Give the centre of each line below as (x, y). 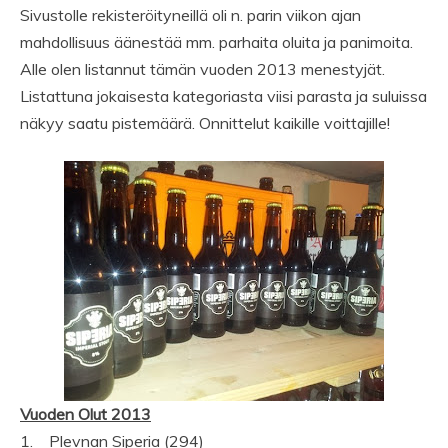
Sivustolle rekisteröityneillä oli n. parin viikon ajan (190, 15)
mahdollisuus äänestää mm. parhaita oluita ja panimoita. (216, 42)
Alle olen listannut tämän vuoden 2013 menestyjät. (202, 69)
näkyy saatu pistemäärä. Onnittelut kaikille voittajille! (205, 123)
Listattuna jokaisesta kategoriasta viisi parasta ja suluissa (223, 96)
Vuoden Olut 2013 (85, 414)
